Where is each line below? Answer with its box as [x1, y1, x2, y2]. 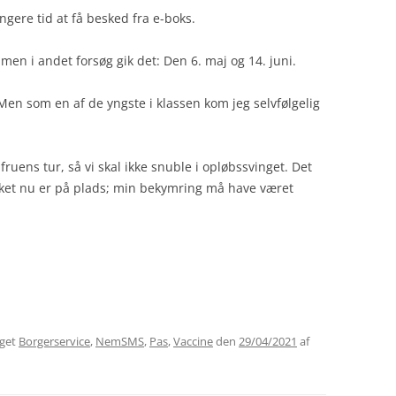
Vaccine [173, 333, 213, 349]
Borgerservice [19, 333, 90, 349]
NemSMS [95, 333, 144, 349]
